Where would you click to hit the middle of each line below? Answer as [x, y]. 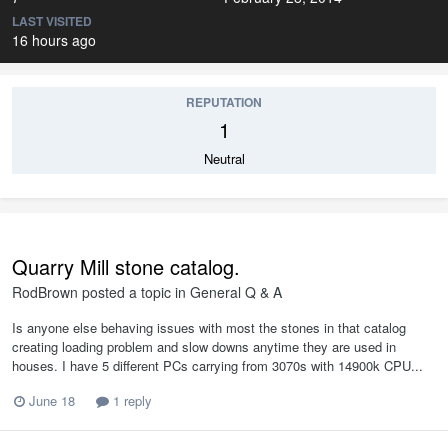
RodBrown [45, 292]
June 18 [52, 401]
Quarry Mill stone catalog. [126, 266]
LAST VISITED [52, 21]
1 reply [130, 401]
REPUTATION [224, 102]
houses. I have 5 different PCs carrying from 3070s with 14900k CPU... [217, 365]
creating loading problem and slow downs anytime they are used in [204, 346]
